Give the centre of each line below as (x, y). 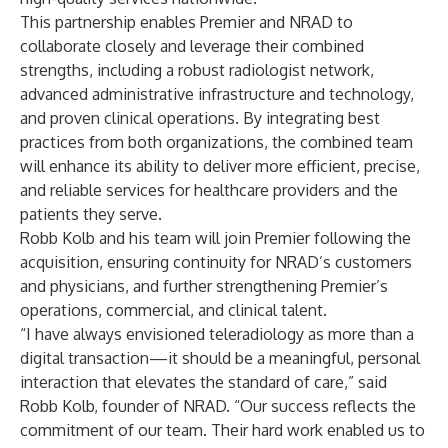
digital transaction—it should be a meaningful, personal (220, 358)
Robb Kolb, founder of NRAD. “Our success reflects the (218, 406)
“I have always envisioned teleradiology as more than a (217, 334)
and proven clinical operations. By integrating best (200, 118)
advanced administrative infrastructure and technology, (217, 94)
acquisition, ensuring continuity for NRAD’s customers (216, 262)
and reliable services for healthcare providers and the (209, 190)
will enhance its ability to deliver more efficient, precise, (220, 166)
